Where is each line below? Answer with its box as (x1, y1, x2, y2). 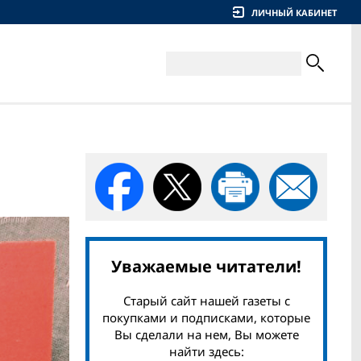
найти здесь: (168, 343, 244, 359)
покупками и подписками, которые (102, 309, 310, 326)
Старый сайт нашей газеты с (122, 293, 290, 309)
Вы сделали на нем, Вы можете (114, 326, 299, 342)
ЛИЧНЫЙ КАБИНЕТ (251, 6, 337, 19)
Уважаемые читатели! (111, 255, 301, 277)
